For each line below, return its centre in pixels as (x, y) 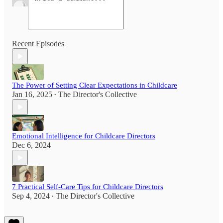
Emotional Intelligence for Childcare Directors (84, 136)
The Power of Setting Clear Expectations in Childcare (95, 85)
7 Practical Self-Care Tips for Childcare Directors (88, 187)
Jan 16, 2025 (32, 95)
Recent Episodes (38, 44)
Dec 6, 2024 (31, 145)
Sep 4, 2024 (31, 196)
